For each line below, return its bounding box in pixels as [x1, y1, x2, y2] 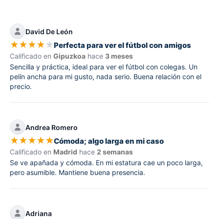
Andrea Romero [25, 123, 78, 131]
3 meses [105, 52, 133, 61]
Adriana [25, 209, 52, 218]
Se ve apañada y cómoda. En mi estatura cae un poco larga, [10, 158, 203, 167]
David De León [25, 27, 73, 36]
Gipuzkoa [53, 52, 86, 61]
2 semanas [97, 148, 133, 156]
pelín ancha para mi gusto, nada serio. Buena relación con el [10, 72, 201, 81]
